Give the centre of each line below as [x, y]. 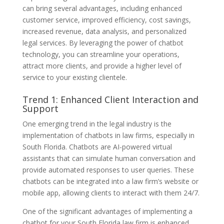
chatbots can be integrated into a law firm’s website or [110, 181]
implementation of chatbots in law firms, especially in [108, 135]
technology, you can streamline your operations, [101, 54]
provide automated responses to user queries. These [108, 169]
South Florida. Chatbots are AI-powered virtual [97, 146]
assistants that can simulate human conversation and [109, 158]
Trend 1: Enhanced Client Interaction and [110, 99]
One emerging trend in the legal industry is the [97, 123]
